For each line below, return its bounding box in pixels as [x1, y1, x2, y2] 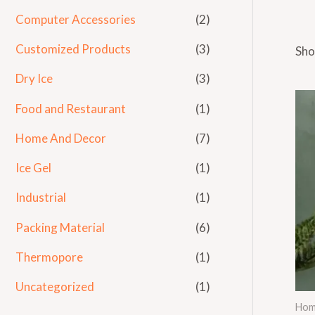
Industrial [15, 190, 66, 205]
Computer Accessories [15, 11, 136, 27]
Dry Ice [15, 71, 53, 86]
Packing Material [15, 219, 105, 235]
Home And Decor [15, 130, 106, 146]
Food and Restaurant [15, 101, 126, 116]
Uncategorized [15, 279, 94, 295]
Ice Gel [15, 160, 51, 176]
